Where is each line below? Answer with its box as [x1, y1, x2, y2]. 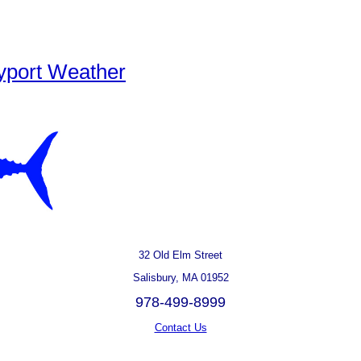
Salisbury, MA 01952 [132, 272, 229, 284]
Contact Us [154, 322, 207, 334]
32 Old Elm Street [139, 249, 222, 261]
